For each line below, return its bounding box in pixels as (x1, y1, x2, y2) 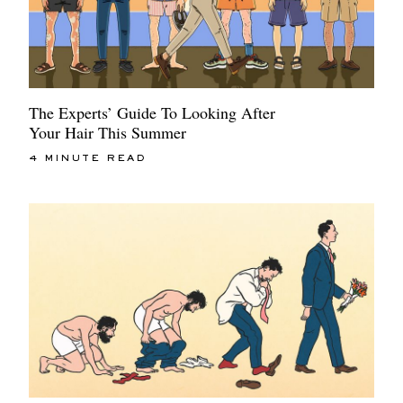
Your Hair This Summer (29, 121, 186, 144)
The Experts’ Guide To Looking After (29, 102, 275, 124)
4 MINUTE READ (29, 154, 147, 164)
